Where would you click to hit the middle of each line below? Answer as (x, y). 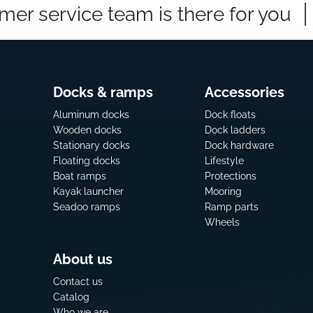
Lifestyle (224, 160)
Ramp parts (231, 206)
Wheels (222, 222)
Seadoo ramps (86, 206)
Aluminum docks (91, 114)
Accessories (244, 92)
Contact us (78, 281)
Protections (230, 176)
